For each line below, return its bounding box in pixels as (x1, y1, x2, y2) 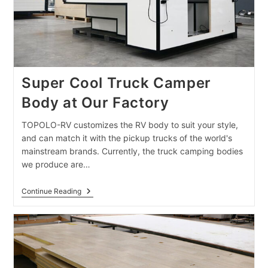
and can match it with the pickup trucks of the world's (21, 133, 232, 144)
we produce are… (21, 159, 90, 170)
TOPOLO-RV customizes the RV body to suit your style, (21, 120, 238, 130)
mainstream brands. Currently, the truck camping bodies (21, 146, 243, 157)
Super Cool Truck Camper (21, 74, 211, 92)
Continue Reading (21, 187, 81, 196)
